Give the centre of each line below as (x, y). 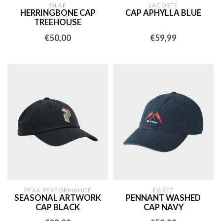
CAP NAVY (163, 207)
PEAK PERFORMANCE (58, 190)
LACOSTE (163, 5)
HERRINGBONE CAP (58, 13)
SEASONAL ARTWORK (58, 198)
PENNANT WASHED (163, 198)
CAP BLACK (58, 207)
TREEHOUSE (58, 22)
